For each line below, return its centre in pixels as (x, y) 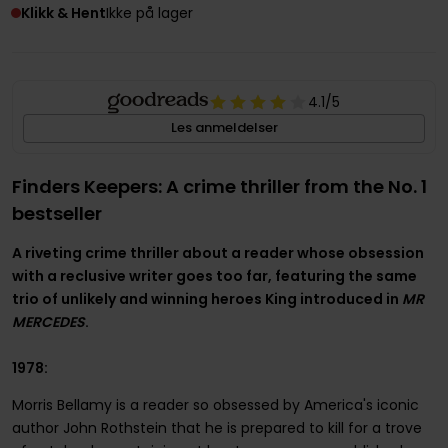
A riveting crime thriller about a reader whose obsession (217, 252)
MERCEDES (48, 321)
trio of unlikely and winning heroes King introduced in (206, 298)
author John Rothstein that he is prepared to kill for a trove (216, 427)
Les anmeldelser (224, 128)
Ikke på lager (149, 12)
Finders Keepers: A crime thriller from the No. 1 (219, 186)
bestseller (56, 213)
